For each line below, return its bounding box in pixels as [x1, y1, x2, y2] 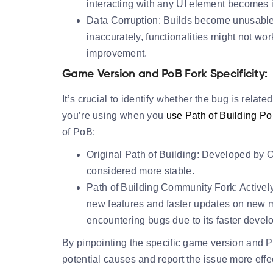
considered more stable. [87, 165, 194, 176]
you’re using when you [62, 110, 166, 121]
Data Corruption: [87, 15, 161, 26]
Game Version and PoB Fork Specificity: [62, 68, 268, 80]
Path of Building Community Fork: [87, 182, 238, 193]
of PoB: [62, 126, 96, 137]
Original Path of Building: [87, 149, 199, 160]
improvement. [87, 48, 147, 58]
